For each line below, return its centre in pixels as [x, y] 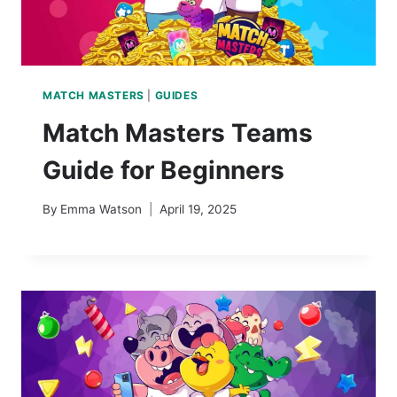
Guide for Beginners [163, 170]
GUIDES [176, 95]
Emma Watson [101, 210]
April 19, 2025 [198, 210]
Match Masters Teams [178, 132]
